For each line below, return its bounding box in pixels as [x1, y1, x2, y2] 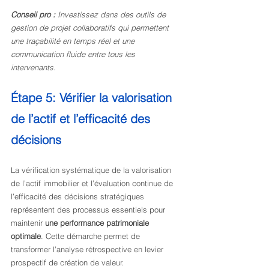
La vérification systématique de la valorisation [11, 165, 174, 175]
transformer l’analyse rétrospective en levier [11, 244, 166, 254]
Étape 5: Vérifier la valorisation [11, 90, 175, 105]
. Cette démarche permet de [41, 231, 142, 241]
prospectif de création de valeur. [11, 258, 124, 267]
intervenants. [11, 62, 56, 72]
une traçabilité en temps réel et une [11, 36, 137, 46]
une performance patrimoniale [45, 218, 151, 228]
